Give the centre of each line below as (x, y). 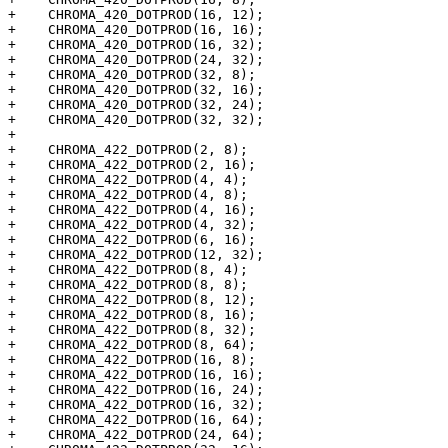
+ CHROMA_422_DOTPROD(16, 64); (136, 420)
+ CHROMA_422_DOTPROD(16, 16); (136, 375)
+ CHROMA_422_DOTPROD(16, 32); (136, 405)
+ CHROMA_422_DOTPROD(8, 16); (132, 315)
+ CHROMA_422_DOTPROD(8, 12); (132, 300)
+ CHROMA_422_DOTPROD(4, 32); (132, 225)
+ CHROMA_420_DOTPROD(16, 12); (136, 15)
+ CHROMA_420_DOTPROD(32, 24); (136, 105)
